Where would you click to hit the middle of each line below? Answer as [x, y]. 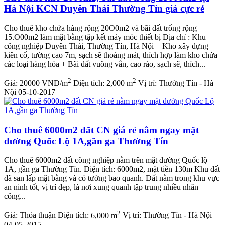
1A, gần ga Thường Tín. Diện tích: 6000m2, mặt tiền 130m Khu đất [112, 169]
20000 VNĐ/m [44, 83]
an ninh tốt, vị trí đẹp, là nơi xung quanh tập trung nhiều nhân [101, 187]
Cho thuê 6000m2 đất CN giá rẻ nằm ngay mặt [101, 130]
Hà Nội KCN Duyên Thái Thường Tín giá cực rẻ [104, 8]
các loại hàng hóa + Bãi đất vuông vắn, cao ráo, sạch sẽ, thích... [105, 64]
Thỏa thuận [38, 215]
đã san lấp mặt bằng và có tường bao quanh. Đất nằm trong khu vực [112, 178]
